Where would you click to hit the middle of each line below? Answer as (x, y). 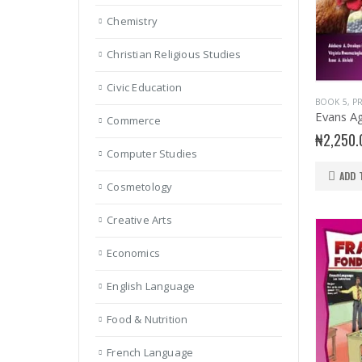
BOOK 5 (331, 101)
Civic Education (145, 88)
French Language (150, 353)
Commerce (134, 121)
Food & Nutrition (147, 320)
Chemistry (133, 21)
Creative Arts (139, 220)
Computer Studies (152, 154)
